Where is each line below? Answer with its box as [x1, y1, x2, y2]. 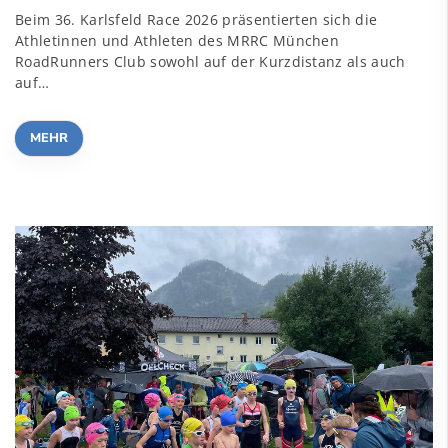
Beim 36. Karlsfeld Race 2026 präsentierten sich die [15, 9, 378, 29]
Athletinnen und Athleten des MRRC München [15, 30, 340, 50]
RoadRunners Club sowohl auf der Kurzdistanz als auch [15, 51, 406, 71]
